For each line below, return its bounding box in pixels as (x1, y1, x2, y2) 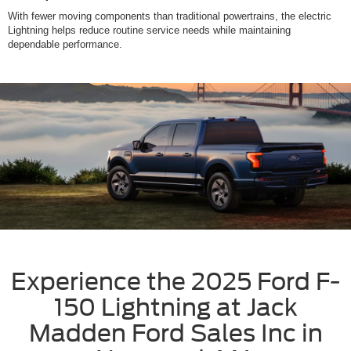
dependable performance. (8, 38, 122, 51)
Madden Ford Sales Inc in (28, 319, 323, 347)
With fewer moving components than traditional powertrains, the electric (8, 10, 331, 23)
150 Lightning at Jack (53, 293, 298, 321)
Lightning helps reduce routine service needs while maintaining (8, 24, 291, 37)
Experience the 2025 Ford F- (11, 267, 340, 295)
